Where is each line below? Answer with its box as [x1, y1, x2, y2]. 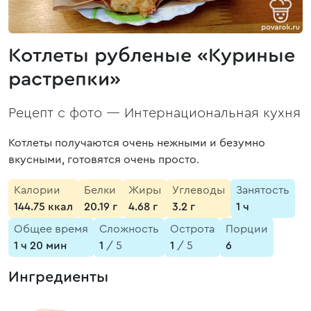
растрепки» [8, 69, 121, 90]
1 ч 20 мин [14, 240, 67, 251]
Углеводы [172, 185, 225, 196]
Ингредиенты [8, 269, 108, 285]
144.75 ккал [14, 201, 73, 212]
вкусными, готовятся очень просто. [8, 154, 199, 165]
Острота [170, 224, 215, 235]
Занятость [236, 185, 289, 196]
